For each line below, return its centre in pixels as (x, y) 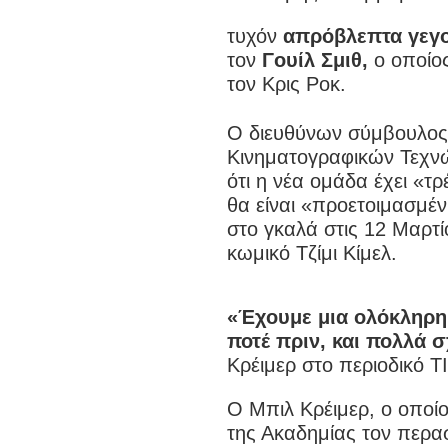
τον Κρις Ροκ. (286, 84)
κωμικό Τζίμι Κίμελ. (312, 253)
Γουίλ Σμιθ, (315, 60)
